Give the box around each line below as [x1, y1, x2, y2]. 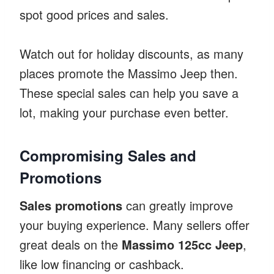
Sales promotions [20, 196, 122, 214]
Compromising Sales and [20, 144, 196, 166]
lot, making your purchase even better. [20, 103, 229, 121]
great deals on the [20, 235, 122, 253]
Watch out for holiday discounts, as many [20, 44, 243, 62]
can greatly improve [122, 196, 233, 214]
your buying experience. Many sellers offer [20, 215, 250, 234]
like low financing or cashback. [20, 254, 184, 273]
